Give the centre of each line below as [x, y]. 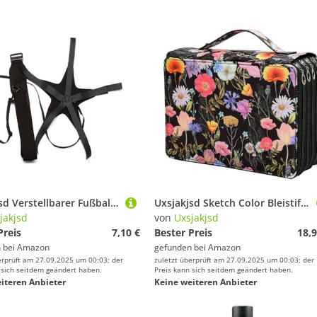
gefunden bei [181, 247]
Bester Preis [183, 232]
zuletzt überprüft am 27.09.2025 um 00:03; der [234, 260]
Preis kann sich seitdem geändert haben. [224, 270]
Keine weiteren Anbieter [206, 282]
